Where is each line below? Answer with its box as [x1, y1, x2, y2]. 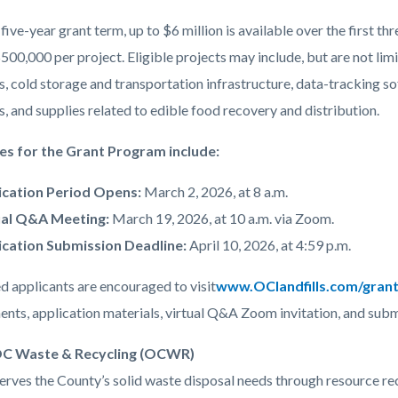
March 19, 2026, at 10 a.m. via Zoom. [112, 210, 334, 227]
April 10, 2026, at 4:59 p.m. [187, 236, 351, 254]
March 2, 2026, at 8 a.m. [141, 183, 288, 201]
